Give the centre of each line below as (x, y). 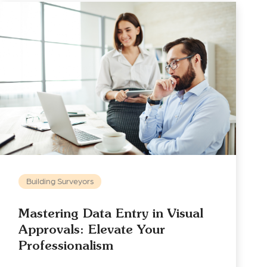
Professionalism (66, 246)
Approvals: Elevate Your (92, 229)
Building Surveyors (60, 181)
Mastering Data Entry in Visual (111, 213)
